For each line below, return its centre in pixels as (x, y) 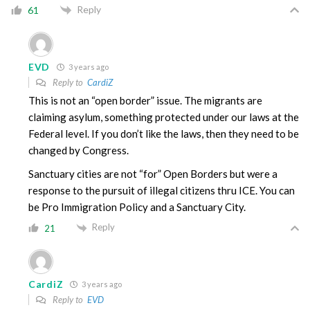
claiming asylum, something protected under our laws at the (164, 117)
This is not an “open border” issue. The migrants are (145, 101)
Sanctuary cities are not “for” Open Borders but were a (153, 174)
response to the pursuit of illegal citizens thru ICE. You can (162, 191)
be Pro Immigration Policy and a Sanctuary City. (137, 207)
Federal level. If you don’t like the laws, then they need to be (164, 134)
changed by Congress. (79, 151)
